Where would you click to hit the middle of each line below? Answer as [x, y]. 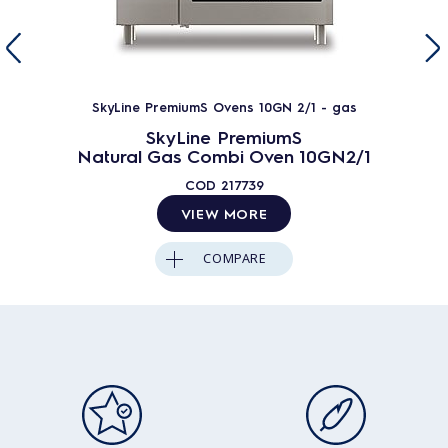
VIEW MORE [224, 213]
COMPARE [235, 258]
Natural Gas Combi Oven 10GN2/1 [224, 155]
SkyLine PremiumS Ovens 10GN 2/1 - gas [224, 106]
